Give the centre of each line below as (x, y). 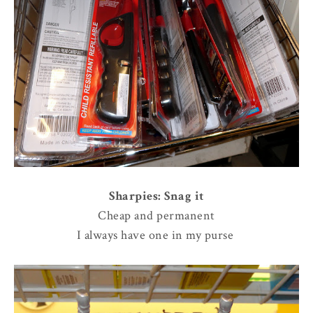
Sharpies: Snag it (156, 196)
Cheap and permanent (156, 216)
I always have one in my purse (156, 235)
